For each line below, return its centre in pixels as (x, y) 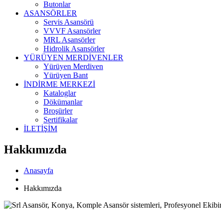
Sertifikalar (60, 120)
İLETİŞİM (40, 129)
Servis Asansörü (69, 22)
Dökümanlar (63, 102)
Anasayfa (38, 170)
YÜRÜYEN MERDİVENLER (74, 57)
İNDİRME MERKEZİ (59, 84)
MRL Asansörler (69, 40)
